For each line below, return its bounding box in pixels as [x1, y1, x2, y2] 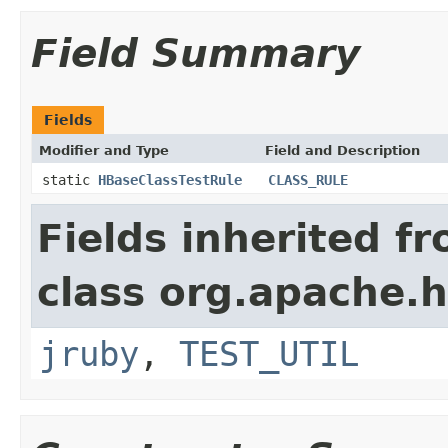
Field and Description [265, 142, 420, 158]
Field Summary [31, 30, 360, 76]
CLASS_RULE [268, 171, 348, 188]
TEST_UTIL [179, 333, 359, 374]
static [42, 171, 98, 188]
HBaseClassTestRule [98, 171, 242, 188]
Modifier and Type [39, 142, 169, 158]
